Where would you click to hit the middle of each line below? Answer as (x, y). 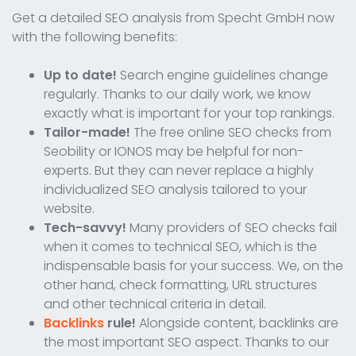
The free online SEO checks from (232, 132)
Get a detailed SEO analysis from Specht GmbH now (173, 17)
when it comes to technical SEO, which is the (180, 246)
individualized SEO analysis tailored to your (175, 189)
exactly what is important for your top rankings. (189, 113)
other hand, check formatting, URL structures (180, 284)
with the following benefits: (95, 37)
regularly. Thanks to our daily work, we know (177, 94)
